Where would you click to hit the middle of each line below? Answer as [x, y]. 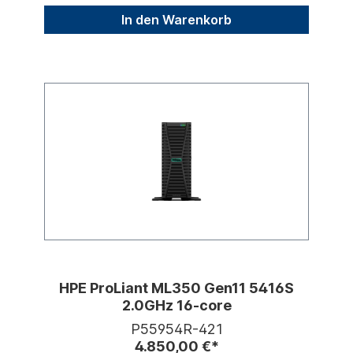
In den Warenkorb [176, 20]
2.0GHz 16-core [176, 306]
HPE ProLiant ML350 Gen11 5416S [176, 288]
